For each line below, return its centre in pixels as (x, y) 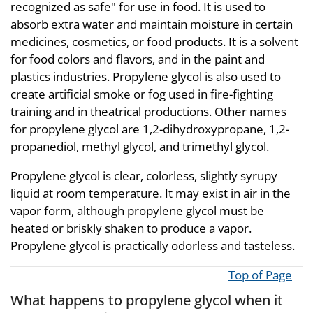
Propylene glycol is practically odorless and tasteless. (153, 245)
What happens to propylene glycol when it (147, 299)
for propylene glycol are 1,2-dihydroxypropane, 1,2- (150, 129)
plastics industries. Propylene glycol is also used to (146, 76)
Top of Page (260, 275)
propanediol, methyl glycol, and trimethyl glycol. (140, 146)
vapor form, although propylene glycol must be (137, 210)
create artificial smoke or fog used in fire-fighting (142, 94)
